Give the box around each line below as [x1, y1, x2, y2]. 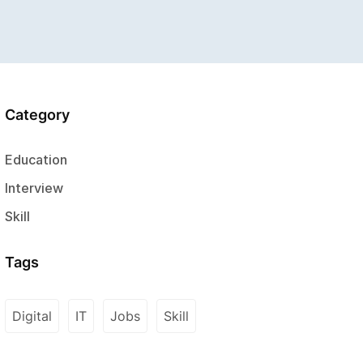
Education [5, 152, 67, 168]
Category [5, 106, 70, 123]
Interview [5, 180, 63, 196]
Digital [12, 308, 52, 324]
